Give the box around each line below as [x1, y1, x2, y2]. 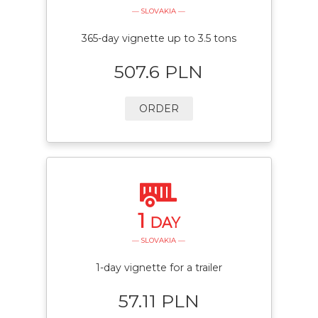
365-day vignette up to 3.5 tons [81, 31, 236, 45]
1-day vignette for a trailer [95, 261, 222, 274]
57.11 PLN [118, 290, 199, 312]
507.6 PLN [114, 60, 204, 82]
